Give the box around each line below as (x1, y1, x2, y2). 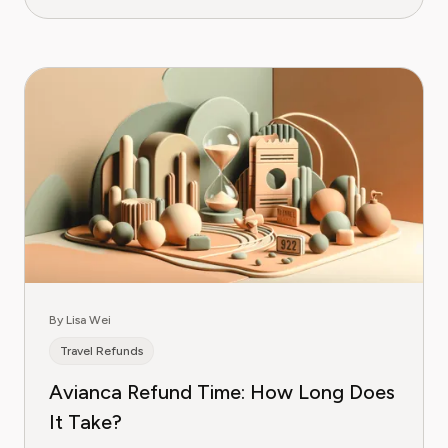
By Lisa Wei (49, 313, 111, 328)
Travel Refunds (60, 344, 143, 359)
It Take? (49, 410, 122, 435)
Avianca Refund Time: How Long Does (49, 380, 395, 405)
